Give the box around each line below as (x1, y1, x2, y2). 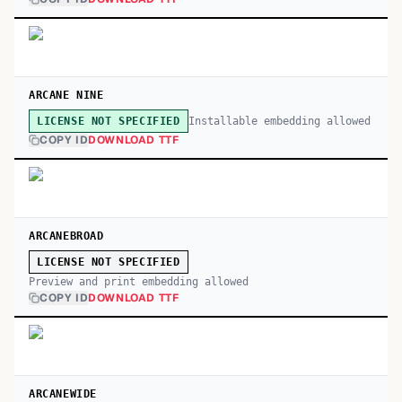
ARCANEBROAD (29, 230, 104, 242)
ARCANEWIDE (29, 388, 97, 400)
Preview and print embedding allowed (29, 275, 249, 288)
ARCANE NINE (29, 89, 104, 101)
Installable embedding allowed (188, 114, 371, 127)
